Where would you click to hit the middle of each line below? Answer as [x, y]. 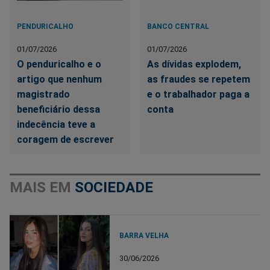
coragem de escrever [65, 139]
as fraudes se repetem [199, 79]
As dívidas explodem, [194, 64]
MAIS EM [42, 187]
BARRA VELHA [144, 235]
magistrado [43, 94]
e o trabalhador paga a [199, 94]
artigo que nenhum [59, 79]
